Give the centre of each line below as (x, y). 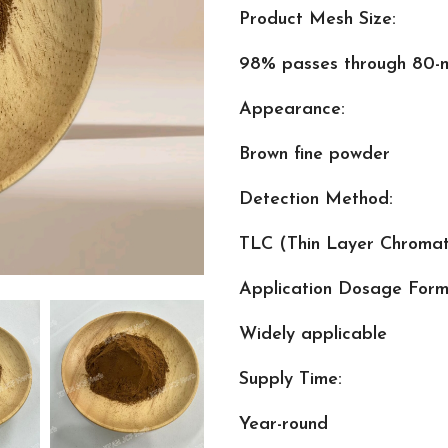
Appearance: (292, 109)
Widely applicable (313, 334)
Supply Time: (290, 379)
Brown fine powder (314, 154)
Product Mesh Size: (317, 19)
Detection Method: (316, 199)
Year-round (283, 424)
